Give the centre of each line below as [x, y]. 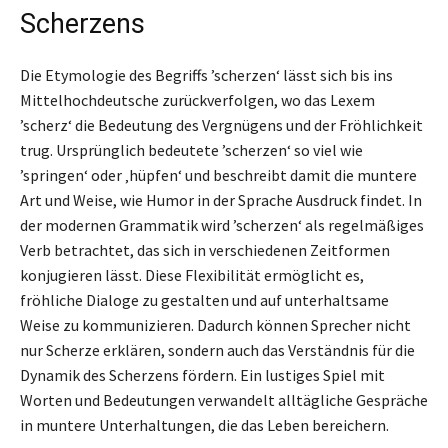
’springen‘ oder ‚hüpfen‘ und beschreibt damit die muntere [218, 174]
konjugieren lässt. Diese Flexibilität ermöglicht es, [192, 274]
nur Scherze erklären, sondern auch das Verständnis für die [217, 349]
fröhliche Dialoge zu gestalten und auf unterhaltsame [204, 299]
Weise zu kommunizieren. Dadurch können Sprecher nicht [215, 324]
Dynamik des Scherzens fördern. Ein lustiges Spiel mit [202, 374]
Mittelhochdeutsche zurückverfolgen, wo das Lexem [197, 99]
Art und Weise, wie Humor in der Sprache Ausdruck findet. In [221, 199]
